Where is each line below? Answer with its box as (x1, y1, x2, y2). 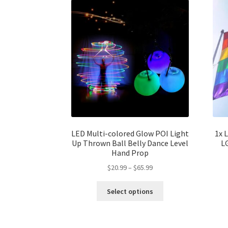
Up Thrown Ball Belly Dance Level (72, 137, 189, 148)
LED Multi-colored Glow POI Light (71, 128, 189, 138)
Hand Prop (111, 147, 149, 158)
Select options (107, 186, 154, 196)
